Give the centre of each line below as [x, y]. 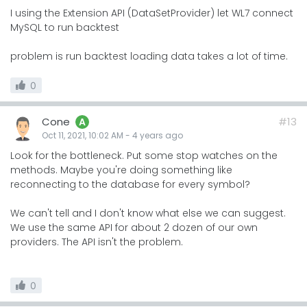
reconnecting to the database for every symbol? [130, 184]
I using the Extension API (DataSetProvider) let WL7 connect [152, 13]
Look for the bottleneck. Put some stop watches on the [144, 155]
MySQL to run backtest [65, 27]
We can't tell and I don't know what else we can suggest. [148, 213]
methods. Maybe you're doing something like [121, 170]
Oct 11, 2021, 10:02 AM [83, 135]
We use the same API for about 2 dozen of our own [134, 227]
